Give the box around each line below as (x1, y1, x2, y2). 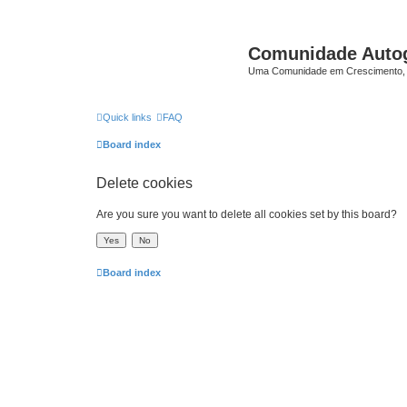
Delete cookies (96, 174, 193, 191)
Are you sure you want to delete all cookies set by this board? (96, 207, 397, 221)
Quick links (103, 111, 152, 123)
